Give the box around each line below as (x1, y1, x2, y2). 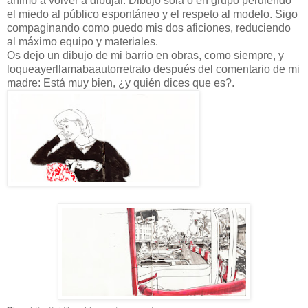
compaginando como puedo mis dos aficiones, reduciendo (7, 21, 291, 34)
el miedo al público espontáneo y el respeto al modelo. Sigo (7, 8, 298, 20)
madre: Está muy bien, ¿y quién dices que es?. (7, 76, 234, 89)
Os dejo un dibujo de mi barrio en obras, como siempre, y (7, 49, 284, 61)
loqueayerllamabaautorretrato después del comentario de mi (7, 63, 300, 75)
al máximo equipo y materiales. (7, 35, 158, 47)
